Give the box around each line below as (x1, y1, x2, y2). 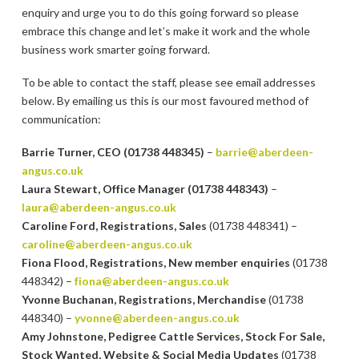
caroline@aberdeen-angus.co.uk (21, 237, 192, 252)
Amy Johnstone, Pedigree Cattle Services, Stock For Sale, (21, 329, 325, 344)
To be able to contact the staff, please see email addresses (21, 75, 316, 89)
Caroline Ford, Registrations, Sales (21, 219, 207, 233)
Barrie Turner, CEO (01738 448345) (21, 145, 204, 159)
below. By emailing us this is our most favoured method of (21, 93, 309, 107)
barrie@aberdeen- (215, 145, 313, 159)
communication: (21, 111, 101, 126)
